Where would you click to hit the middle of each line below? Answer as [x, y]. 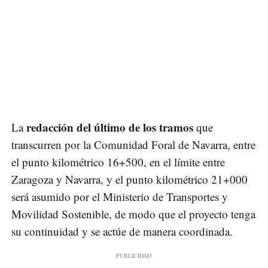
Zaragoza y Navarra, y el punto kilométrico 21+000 [130, 179]
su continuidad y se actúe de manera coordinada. [122, 232]
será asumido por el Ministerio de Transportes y [120, 197]
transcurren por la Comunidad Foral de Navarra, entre [133, 145]
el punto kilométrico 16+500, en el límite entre [118, 162]
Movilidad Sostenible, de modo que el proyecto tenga [133, 214]
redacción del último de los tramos [111, 127]
